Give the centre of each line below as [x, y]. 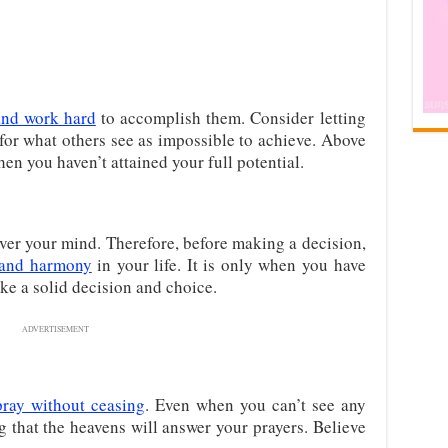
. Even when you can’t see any [255, 404]
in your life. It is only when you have [228, 264]
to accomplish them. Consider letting [230, 117]
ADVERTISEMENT [55, 329]
